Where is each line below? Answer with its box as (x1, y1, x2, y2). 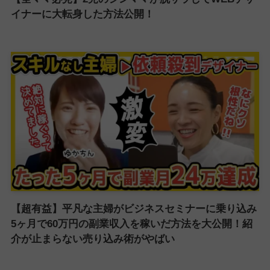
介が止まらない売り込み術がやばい (10, 233, 175, 245)
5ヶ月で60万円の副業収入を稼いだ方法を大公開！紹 (10, 218, 253, 230)
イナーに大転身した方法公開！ (10, 8, 154, 20)
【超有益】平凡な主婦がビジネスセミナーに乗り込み (10, 203, 257, 215)
